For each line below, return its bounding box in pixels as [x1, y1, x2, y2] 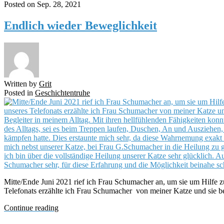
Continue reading [4, 203, 58, 212]
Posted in [4, 88, 33, 97]
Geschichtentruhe [35, 88, 90, 97]
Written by [4, 79, 37, 88]
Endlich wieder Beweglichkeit [4, 18, 157, 32]
